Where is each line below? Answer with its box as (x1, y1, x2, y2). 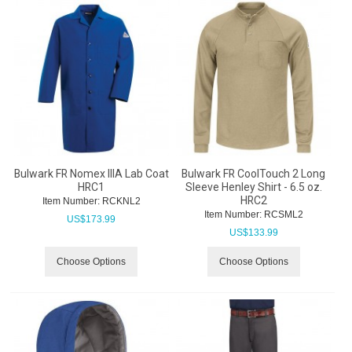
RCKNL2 (99, 195, 141, 207)
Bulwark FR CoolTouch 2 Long (181, 167, 325, 180)
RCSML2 (261, 208, 303, 220)
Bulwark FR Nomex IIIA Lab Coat (13, 167, 169, 180)
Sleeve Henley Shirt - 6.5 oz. (185, 180, 322, 193)
